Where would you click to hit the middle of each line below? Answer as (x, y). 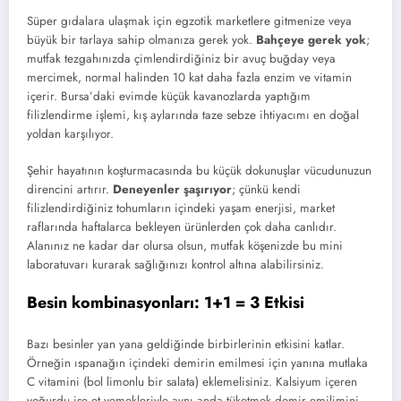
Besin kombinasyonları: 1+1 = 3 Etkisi (166, 302)
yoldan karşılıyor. (70, 134)
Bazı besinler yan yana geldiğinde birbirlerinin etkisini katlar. (186, 345)
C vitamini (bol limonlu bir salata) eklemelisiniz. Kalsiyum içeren (192, 382)
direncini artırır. (70, 189)
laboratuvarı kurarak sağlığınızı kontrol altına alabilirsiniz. (175, 264)
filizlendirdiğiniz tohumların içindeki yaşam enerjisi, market (181, 208)
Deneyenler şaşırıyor (172, 189)
